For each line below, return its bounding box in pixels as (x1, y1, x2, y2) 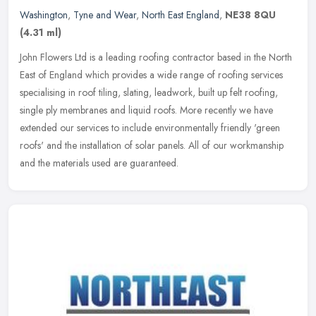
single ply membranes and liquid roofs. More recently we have (20, 102, 273, 117)
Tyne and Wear (73, 7, 136, 22)
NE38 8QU (225, 7, 276, 22)
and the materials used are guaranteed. (20, 155, 178, 170)
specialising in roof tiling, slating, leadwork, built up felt (20, 85, 242, 99)
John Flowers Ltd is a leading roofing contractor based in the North (20, 49, 292, 64)
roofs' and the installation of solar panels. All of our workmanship (20, 138, 284, 152)
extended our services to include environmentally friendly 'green (20, 120, 280, 135)
